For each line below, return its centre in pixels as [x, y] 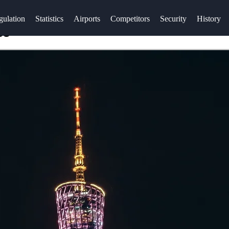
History [209, 19]
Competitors [130, 19]
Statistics [49, 19]
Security [173, 19]
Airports [87, 19]
